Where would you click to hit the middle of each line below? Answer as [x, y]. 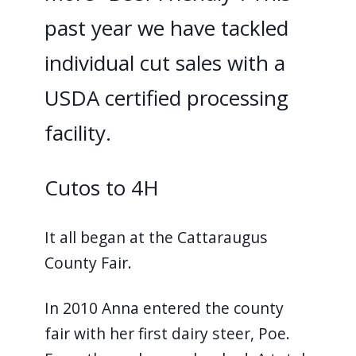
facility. [80, 132]
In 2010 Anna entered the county [164, 308]
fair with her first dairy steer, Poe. [167, 333]
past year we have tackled [166, 27]
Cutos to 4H [104, 187]
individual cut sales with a [164, 62]
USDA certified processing [166, 97]
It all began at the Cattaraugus [156, 237]
